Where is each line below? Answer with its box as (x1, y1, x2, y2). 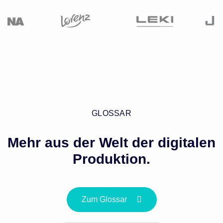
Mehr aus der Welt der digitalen (7, 135, 216, 151)
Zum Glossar (81, 195, 127, 204)
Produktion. (73, 151, 150, 167)
